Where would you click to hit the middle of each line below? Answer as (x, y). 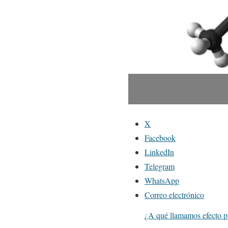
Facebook (160, 137)
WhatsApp (162, 180)
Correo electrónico (174, 194)
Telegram (160, 166)
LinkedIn (159, 152)
